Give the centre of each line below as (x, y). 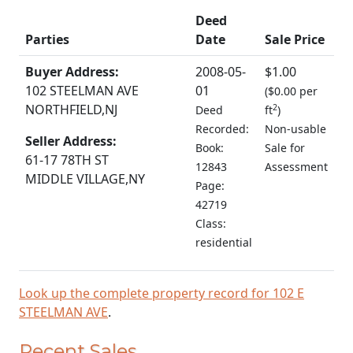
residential (224, 242)
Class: (211, 223)
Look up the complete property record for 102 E (162, 293)
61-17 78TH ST (67, 160)
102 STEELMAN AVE (82, 91)
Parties (47, 39)
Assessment (296, 167)
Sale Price (295, 39)
